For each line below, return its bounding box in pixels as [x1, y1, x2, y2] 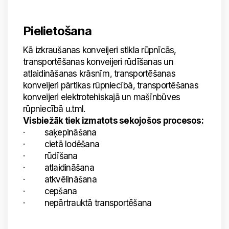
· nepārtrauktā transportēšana [23, 198, 152, 208]
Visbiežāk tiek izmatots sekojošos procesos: [23, 116, 203, 126]
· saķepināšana [23, 127, 97, 138]
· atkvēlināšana [23, 174, 97, 185]
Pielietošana [23, 24, 91, 38]
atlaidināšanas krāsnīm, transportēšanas [23, 68, 175, 79]
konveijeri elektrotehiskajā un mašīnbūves [23, 92, 180, 102]
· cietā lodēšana [23, 139, 99, 149]
